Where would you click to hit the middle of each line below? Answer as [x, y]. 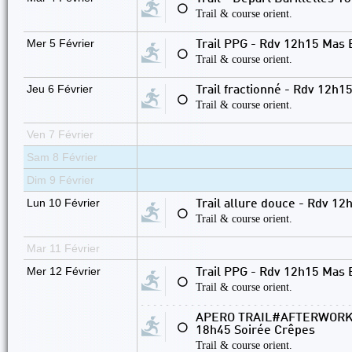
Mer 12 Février [64, 271]
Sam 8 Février [62, 157]
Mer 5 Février [60, 43]
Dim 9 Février [60, 180]
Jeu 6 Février [60, 89]
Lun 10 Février [63, 203]
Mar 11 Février [63, 248]
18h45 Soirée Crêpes [255, 331]
